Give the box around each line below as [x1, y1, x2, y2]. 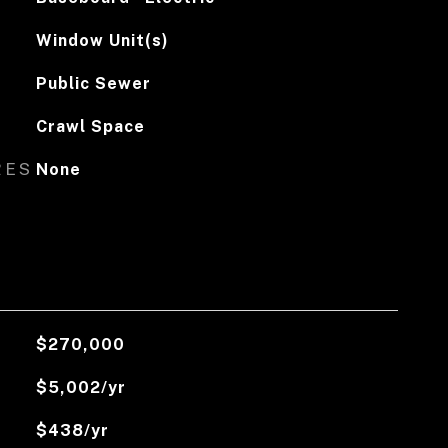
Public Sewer [35, 74, 151, 93]
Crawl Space [35, 117, 145, 136]
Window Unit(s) [35, 31, 169, 50]
